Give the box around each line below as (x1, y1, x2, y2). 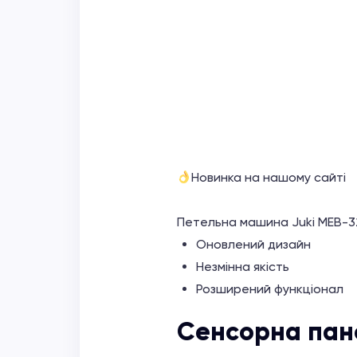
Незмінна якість (196, 259, 289, 274)
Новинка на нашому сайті (191, 170, 347, 185)
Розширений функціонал (196, 281, 343, 296)
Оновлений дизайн (196, 237, 311, 252)
